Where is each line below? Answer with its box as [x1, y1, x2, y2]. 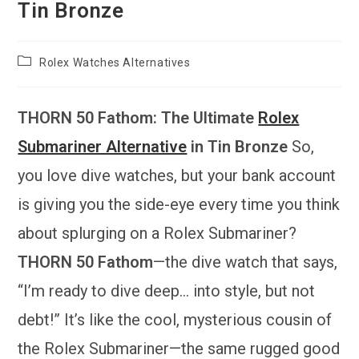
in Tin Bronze [187, 137, 288, 157]
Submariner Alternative [18, 137, 188, 157]
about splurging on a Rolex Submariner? [18, 224, 297, 244]
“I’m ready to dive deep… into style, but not [18, 281, 316, 301]
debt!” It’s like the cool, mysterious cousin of [18, 310, 333, 330]
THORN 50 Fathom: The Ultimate [18, 108, 259, 128]
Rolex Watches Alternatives [39, 56, 191, 70]
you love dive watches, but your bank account [18, 166, 337, 186]
